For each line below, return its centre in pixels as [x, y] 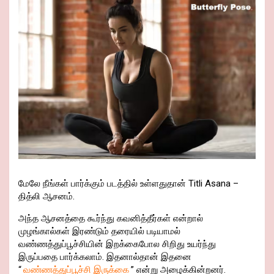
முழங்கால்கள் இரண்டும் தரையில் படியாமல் [99, 231]
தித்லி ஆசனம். [46, 197]
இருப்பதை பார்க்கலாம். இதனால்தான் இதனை [105, 257]
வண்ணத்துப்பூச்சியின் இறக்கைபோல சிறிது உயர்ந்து [117, 244]
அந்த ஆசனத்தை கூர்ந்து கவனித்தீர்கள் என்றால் [111, 219]
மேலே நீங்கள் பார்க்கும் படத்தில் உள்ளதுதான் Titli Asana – [128, 184]
